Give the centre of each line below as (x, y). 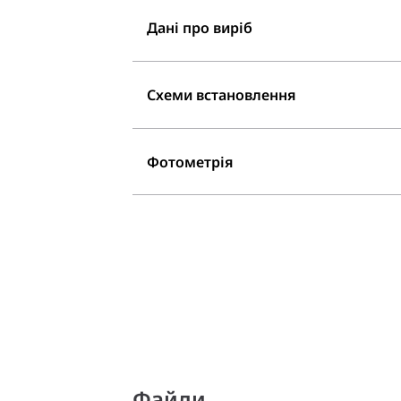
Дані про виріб (200, 28)
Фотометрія (190, 162)
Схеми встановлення (222, 94)
